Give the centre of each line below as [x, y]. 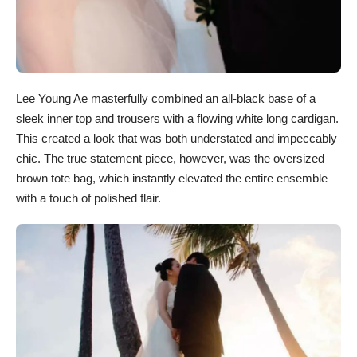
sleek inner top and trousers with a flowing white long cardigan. [177, 118]
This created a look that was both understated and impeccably [177, 138]
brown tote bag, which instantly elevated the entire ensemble [172, 178]
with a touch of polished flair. [88, 198]
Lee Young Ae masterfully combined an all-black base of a [166, 98]
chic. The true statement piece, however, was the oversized [170, 158]
